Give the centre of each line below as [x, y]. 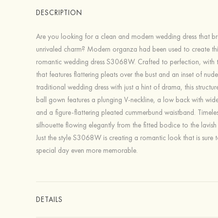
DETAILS [49, 200]
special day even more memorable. [88, 150]
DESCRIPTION [59, 13]
